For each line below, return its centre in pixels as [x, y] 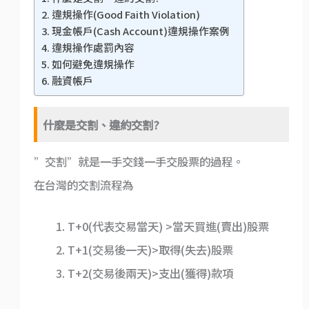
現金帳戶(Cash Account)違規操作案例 [140, 30]
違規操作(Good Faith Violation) [126, 14]
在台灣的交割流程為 [83, 185]
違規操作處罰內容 [93, 47]
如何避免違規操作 [93, 63]
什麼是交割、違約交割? [101, 124]
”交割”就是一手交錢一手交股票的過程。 [138, 162]
